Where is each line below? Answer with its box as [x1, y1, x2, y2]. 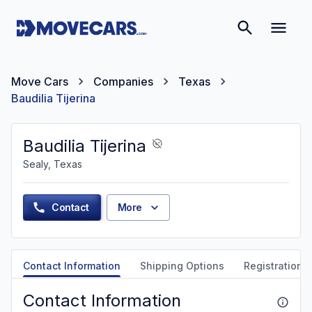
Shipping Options [140, 260, 224, 272]
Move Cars [11, 75, 68, 88]
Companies [93, 75, 153, 88]
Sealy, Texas [23, 158, 82, 170]
